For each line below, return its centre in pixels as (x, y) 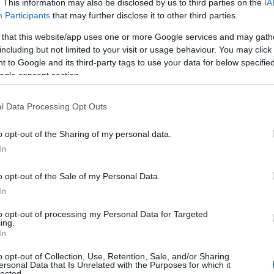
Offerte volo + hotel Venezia (113, 185)
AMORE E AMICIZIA (78, 41)
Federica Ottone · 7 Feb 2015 (80, 214)
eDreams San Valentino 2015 (114, 199)
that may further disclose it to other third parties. (144, 15)
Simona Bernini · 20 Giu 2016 (80, 7)
